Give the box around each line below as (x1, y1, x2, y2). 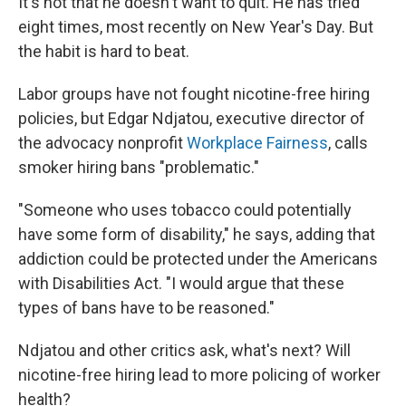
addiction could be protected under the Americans (18, 249, 378, 268)
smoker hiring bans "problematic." (18, 158, 259, 177)
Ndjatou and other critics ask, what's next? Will (18, 341, 351, 360)
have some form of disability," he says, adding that (18, 225, 375, 244)
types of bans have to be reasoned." (18, 298, 275, 317)
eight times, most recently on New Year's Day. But (18, 17, 373, 36)
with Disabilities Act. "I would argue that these (18, 274, 344, 293)
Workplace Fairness (187, 133, 328, 152)
